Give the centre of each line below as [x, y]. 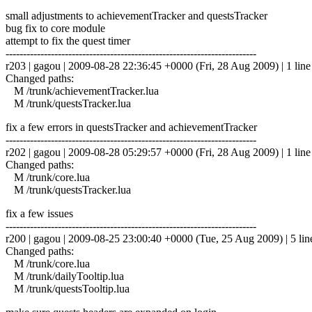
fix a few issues [39, 213]
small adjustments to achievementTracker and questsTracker [136, 15]
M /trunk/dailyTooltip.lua [65, 276]
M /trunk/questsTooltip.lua [68, 288]
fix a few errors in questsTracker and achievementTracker [131, 127]
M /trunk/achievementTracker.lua [82, 91]
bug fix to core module [55, 28]
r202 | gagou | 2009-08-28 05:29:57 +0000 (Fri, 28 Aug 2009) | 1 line [158, 152]
